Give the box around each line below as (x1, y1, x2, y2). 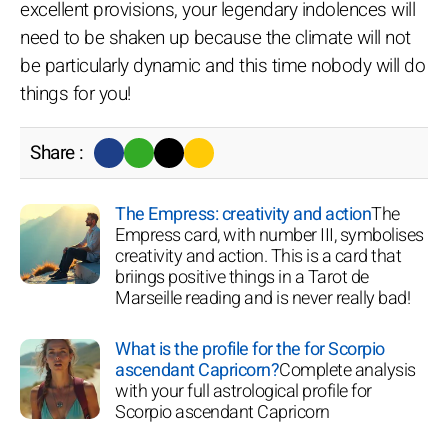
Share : (30, 138, 84, 167)
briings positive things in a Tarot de (115, 263, 369, 291)
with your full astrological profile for (115, 377, 372, 405)
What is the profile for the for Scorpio (115, 335, 385, 363)
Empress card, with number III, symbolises (115, 221, 424, 249)
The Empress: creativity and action (115, 200, 371, 228)
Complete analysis (279, 356, 416, 384)
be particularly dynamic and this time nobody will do (20, 51, 425, 80)
